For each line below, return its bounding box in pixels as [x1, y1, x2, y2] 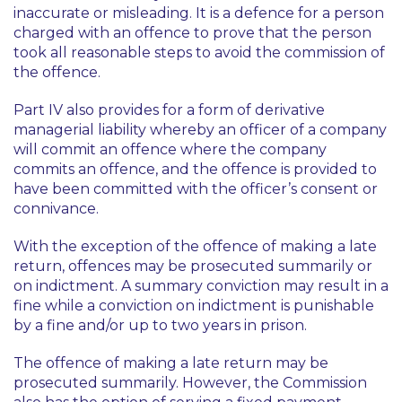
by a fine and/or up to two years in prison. [13, 317, 307, 334]
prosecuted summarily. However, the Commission [13, 374, 367, 391]
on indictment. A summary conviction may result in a [13, 277, 389, 294]
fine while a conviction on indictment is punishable [13, 297, 374, 314]
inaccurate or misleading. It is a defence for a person [13, 4, 384, 22]
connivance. [13, 200, 99, 217]
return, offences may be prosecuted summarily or [13, 258, 372, 275]
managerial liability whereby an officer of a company [13, 121, 387, 138]
